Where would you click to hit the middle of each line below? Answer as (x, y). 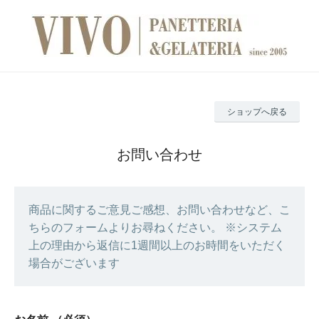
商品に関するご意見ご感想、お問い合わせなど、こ (159, 210)
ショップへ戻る (257, 112)
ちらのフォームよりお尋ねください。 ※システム (155, 228)
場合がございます (74, 263)
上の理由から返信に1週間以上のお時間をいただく (157, 245)
